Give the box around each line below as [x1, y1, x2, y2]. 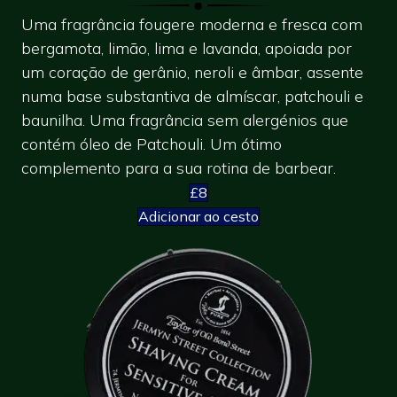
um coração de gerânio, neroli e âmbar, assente [21, 61, 363, 82]
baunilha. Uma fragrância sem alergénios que [21, 109, 348, 130]
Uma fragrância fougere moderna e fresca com [21, 13, 362, 35]
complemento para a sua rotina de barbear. [21, 157, 336, 178]
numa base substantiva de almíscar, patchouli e [21, 85, 363, 106]
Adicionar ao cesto [138, 206, 259, 225]
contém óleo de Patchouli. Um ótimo [21, 133, 282, 154]
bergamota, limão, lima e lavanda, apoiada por [21, 37, 352, 58]
